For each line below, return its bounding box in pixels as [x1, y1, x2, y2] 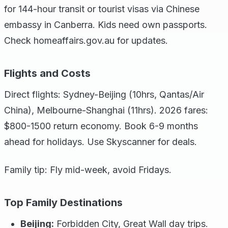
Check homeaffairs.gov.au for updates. [4, 35, 168, 46]
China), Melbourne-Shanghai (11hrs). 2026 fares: [4, 105, 208, 116]
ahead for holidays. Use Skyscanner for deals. [4, 136, 197, 147]
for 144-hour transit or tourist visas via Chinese [4, 4, 199, 14]
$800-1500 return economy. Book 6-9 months [4, 121, 198, 131]
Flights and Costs [4, 67, 91, 79]
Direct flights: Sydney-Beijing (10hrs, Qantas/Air [4, 89, 204, 100]
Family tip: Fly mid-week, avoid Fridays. [4, 164, 172, 175]
